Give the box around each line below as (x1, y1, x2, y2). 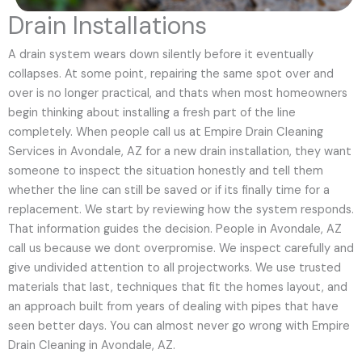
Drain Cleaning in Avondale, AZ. (8, 338, 175, 354)
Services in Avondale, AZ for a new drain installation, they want (8, 144, 351, 160)
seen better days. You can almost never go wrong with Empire (8, 318, 350, 335)
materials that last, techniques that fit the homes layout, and (8, 280, 347, 296)
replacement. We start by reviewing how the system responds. (8, 202, 354, 218)
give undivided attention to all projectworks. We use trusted (8, 260, 341, 276)
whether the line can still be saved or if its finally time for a (8, 183, 330, 199)
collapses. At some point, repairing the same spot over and (8, 66, 334, 82)
